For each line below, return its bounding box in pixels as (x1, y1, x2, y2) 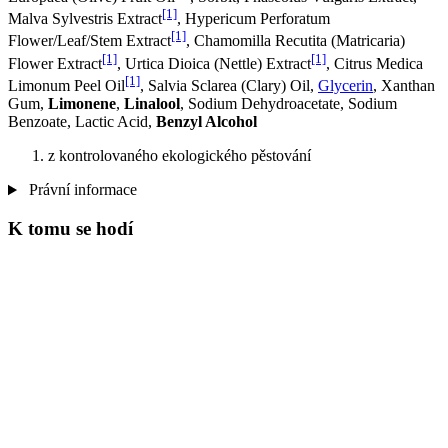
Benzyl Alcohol (156, 113, 257, 131)
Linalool (124, 95, 180, 113)
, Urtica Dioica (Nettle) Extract (117, 54, 311, 72)
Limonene (48, 95, 116, 113)
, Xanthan (373, 77, 435, 95)
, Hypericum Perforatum (177, 10, 330, 28)
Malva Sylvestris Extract (8, 10, 162, 28)
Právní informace (24, 181, 137, 199)
